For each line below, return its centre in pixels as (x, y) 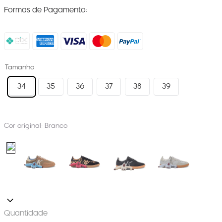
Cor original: (24, 126)
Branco (56, 126)
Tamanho (20, 67)
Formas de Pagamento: (46, 10)
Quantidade (26, 213)
